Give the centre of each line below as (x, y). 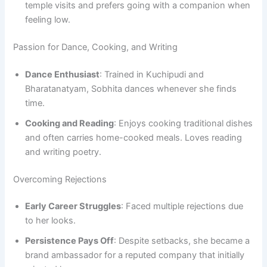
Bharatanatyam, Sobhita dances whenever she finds (131, 89)
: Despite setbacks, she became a (182, 241)
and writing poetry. (63, 152)
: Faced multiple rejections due (182, 207)
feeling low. (48, 19)
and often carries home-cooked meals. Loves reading (134, 137)
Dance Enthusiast (63, 74)
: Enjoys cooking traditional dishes (184, 123)
